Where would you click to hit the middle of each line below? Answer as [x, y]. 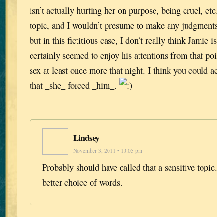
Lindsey [86, 137]
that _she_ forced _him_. [74, 85]
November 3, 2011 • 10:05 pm [108, 150]
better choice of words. [82, 182]
